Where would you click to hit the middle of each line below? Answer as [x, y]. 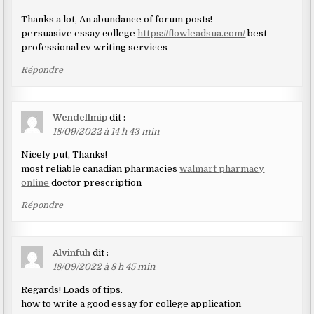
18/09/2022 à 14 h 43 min [107, 131]
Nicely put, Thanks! [64, 154]
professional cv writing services [95, 47]
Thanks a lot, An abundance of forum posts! [117, 19]
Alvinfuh [72, 252]
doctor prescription [96, 182]
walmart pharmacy [222, 168]
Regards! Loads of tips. [72, 289]
